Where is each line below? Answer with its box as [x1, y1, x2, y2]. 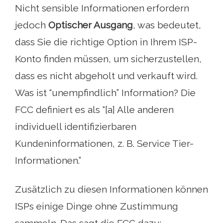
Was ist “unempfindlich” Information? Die [15, 87, 196, 99]
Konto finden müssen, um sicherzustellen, [15, 53, 202, 65]
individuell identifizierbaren [15, 121, 136, 132]
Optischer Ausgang [48, 19, 133, 31]
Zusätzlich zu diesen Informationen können [15, 184, 208, 195]
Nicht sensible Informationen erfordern [15, 2, 189, 14]
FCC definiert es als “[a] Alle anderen [15, 104, 174, 115]
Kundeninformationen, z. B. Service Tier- [15, 138, 194, 149]
